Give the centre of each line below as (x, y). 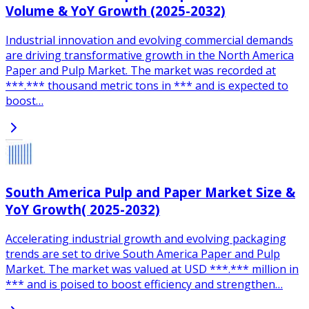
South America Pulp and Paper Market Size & (150, 192)
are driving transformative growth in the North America (150, 56)
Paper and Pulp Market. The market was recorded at (141, 71)
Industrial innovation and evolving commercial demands (149, 40)
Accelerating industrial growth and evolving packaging (146, 238)
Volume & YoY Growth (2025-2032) (116, 11)
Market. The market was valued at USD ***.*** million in (152, 269)
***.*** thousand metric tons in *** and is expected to (147, 86)
